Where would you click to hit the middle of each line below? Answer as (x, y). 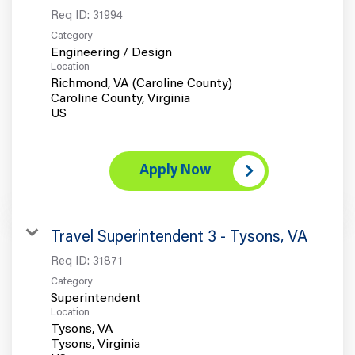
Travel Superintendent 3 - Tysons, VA (179, 237)
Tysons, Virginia (95, 344)
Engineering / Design (111, 53)
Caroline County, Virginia (120, 99)
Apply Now (175, 171)
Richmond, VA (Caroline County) (141, 84)
